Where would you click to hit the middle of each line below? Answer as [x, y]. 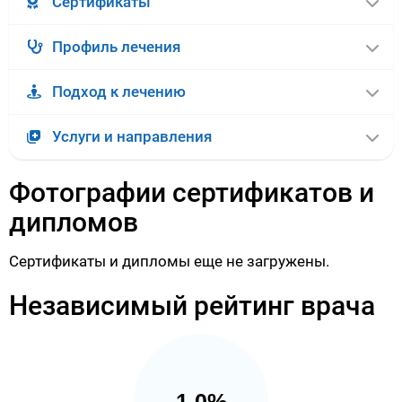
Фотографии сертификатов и [192, 193]
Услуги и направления [132, 137]
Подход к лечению [119, 92]
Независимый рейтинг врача [192, 306]
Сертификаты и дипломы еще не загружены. [169, 262]
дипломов [74, 223]
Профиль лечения [116, 47]
